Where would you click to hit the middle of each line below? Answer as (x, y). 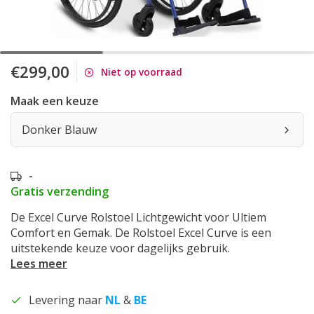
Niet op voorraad (142, 72)
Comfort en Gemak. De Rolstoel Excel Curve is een (141, 233)
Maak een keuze (55, 101)
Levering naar (67, 300)
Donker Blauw (59, 130)
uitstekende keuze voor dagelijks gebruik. (120, 248)
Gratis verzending (60, 191)
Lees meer (39, 264)
